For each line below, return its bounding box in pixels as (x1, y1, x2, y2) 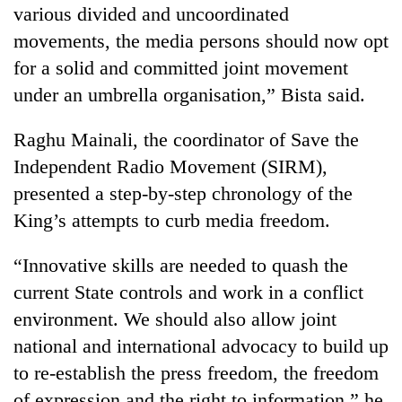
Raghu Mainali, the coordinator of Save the (13, 127, 359, 151)
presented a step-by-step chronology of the (13, 181, 353, 205)
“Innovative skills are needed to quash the (13, 253, 348, 276)
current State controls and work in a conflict (13, 280, 363, 303)
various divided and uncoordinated (13, 2, 289, 25)
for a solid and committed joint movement (13, 56, 348, 79)
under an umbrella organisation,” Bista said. (13, 83, 365, 106)
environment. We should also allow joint (13, 307, 336, 330)
